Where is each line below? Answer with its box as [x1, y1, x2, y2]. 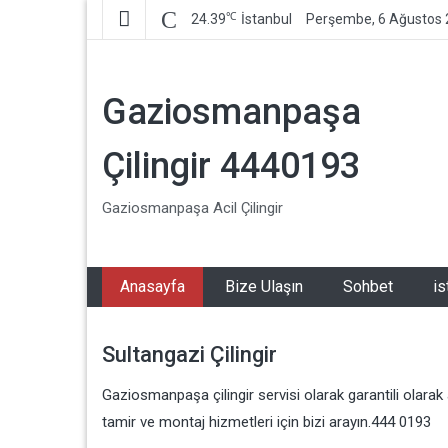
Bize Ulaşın [225, 277, 303, 296]
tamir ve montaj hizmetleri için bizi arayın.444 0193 [102, 413, 431, 431]
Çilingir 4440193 [102, 145, 360, 187]
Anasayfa [120, 277, 185, 296]
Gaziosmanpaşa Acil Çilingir [102, 199, 283, 217]
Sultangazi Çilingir [102, 342, 277, 367]
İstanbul [241, 11, 292, 27]
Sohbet [343, 277, 393, 296]
